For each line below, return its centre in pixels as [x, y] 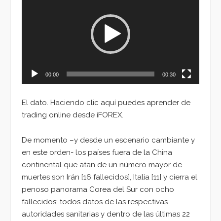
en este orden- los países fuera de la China [97, 152]
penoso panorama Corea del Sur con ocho [98, 189]
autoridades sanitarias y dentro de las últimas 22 [106, 214]
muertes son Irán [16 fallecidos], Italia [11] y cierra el [110, 177]
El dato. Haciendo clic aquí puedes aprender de [106, 103]
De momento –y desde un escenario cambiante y [108, 140]
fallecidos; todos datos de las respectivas [95, 202]
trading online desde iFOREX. [74, 115]
